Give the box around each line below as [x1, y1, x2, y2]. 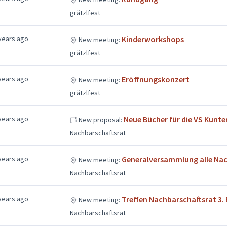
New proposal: [77, 115, 124, 124]
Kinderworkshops [121, 33, 184, 44]
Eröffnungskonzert [121, 73, 190, 84]
